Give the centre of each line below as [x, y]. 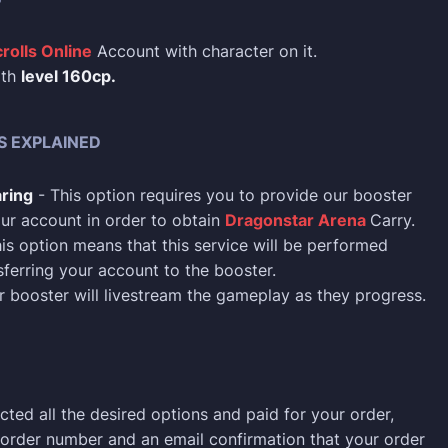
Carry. [392, 220]
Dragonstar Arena [297, 220]
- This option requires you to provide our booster [222, 195]
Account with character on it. [204, 51]
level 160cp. [68, 76]
